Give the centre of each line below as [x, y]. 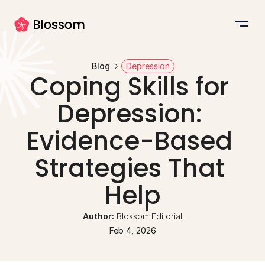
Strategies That [129, 168]
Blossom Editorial [149, 216]
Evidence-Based [129, 141]
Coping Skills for [129, 87]
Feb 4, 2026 [132, 230]
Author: [100, 216]
